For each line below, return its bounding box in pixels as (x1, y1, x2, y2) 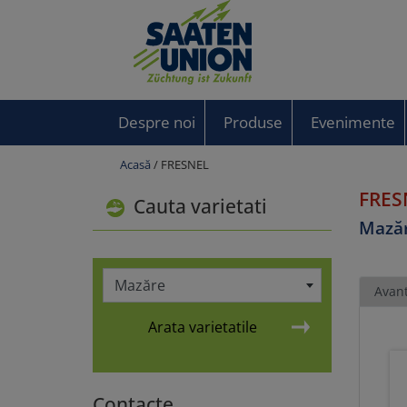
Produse (223, 112, 283, 133)
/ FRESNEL (151, 156, 209, 173)
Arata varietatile (148, 316, 258, 337)
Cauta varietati (129, 193, 267, 219)
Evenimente (310, 112, 395, 133)
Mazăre (114, 274, 165, 295)
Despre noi (117, 112, 195, 133)
